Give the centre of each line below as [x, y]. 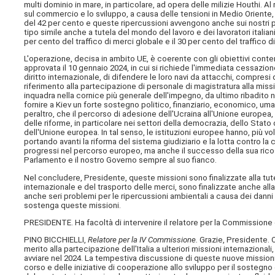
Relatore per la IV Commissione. [144, 240]
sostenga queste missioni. [73, 205]
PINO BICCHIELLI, [56, 240]
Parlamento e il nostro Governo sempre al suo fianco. [121, 160]
